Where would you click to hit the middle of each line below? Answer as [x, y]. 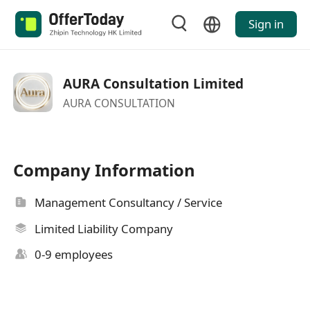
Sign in [266, 24]
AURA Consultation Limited [153, 83]
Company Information [104, 170]
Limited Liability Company [104, 228]
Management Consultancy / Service [129, 203]
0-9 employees [74, 255]
